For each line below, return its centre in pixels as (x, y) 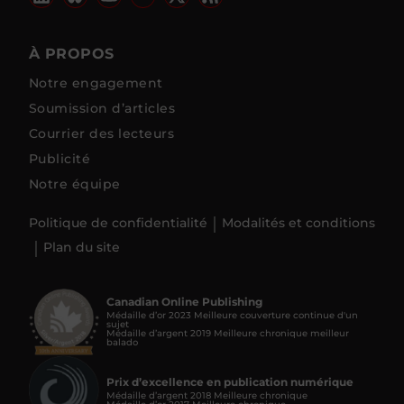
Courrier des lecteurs (102, 133)
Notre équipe (75, 184)
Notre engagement (96, 83)
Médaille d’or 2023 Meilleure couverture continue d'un (232, 315)
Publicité (60, 158)
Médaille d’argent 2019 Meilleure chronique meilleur (227, 333)
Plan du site (82, 248)
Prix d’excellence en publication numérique (230, 382)
